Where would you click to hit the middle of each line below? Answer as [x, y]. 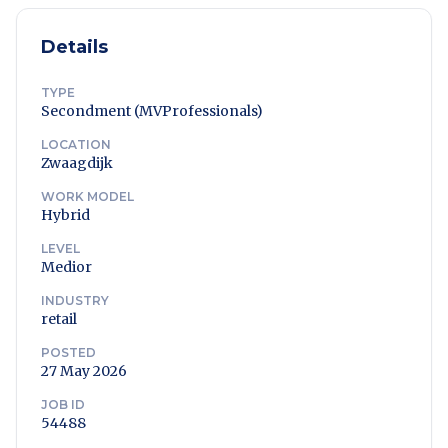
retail [59, 319]
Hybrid [65, 215]
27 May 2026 [84, 371]
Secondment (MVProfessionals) [152, 111]
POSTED [68, 352]
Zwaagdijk [77, 163]
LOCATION [76, 144]
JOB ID [63, 404]
